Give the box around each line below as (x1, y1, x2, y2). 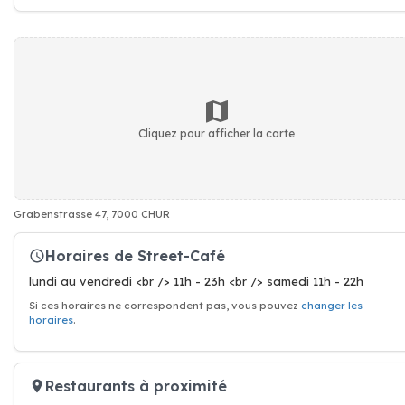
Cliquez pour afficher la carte (138, 126, 295, 140)
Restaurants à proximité (45, 376, 227, 395)
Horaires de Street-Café (45, 246, 225, 265)
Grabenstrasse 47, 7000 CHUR (14, 208, 170, 221)
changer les (301, 299, 363, 312)
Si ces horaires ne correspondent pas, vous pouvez (29, 299, 301, 312)
